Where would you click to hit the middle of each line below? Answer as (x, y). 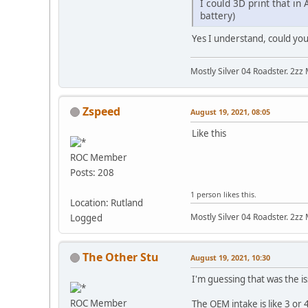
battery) (218, 15)
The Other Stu (121, 257)
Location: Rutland (107, 202)
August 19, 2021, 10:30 (230, 257)
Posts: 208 (92, 172)
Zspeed (101, 111)
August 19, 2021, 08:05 (230, 111)
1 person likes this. (223, 194)
